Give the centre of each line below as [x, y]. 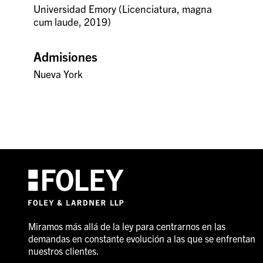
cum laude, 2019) [73, 21]
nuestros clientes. [63, 251]
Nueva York [58, 73]
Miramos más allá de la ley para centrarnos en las [127, 226]
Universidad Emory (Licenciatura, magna [123, 8]
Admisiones [66, 56]
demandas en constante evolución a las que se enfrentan [141, 239]
